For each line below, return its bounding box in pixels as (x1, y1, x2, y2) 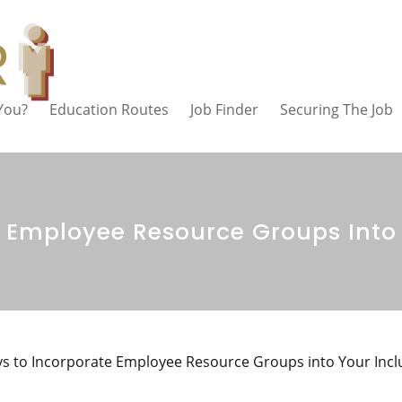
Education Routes (49, 100, 169, 119)
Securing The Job (280, 100, 393, 119)
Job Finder (190, 100, 258, 119)
